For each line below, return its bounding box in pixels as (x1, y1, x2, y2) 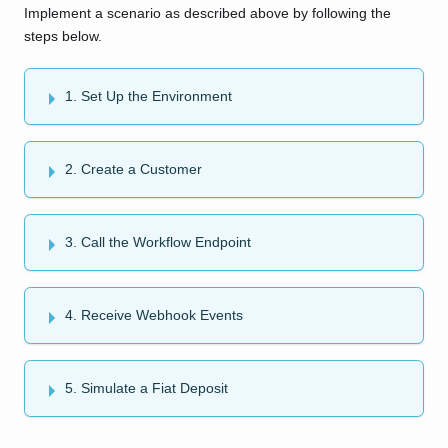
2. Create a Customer (65, 161, 202, 178)
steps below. (24, 28, 102, 45)
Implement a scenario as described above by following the (24, 5, 391, 22)
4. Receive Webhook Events (65, 307, 243, 324)
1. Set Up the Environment (65, 88, 232, 105)
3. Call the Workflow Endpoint (65, 234, 251, 251)
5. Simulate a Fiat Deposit (65, 380, 228, 397)
